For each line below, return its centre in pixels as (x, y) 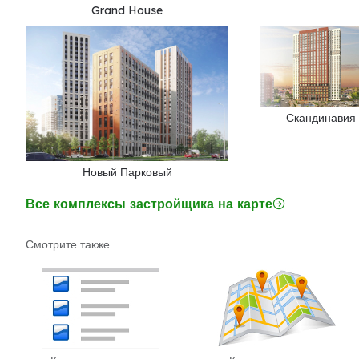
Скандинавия (321, 117)
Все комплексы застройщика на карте (149, 203)
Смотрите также (68, 244)
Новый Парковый (127, 172)
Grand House (127, 10)
